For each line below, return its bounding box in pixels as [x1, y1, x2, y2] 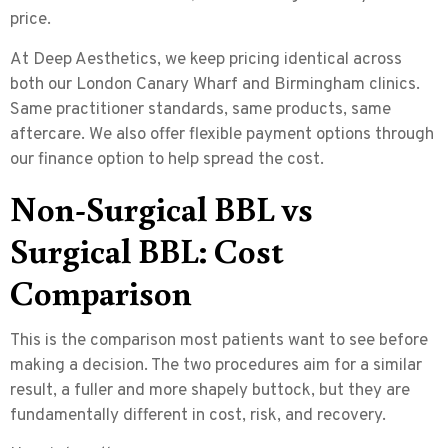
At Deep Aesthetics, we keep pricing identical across [10, 48, 402, 71]
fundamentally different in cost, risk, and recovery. [10, 404, 386, 427]
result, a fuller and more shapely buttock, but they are [10, 379, 410, 402]
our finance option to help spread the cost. [10, 148, 324, 171]
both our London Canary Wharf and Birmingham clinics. [10, 73, 420, 96]
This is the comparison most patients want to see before [10, 329, 428, 352]
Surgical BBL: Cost [10, 226, 284, 272]
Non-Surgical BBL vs [10, 184, 313, 230]
